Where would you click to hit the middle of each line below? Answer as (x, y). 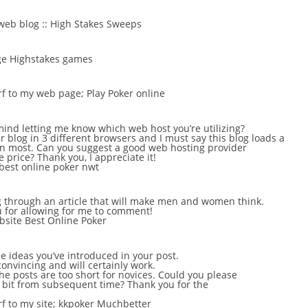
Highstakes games (51, 58)
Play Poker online (126, 93)
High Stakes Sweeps (96, 24)
